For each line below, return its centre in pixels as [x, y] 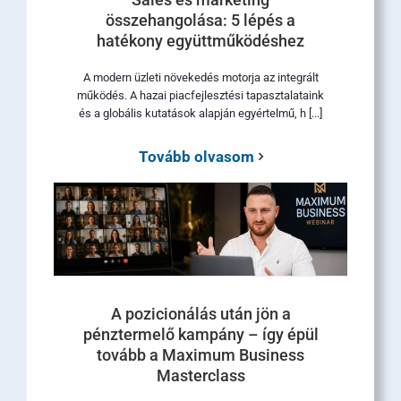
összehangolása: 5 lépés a [200, 20]
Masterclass [200, 375]
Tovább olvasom [196, 156]
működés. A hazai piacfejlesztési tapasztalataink [200, 95]
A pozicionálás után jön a [200, 313]
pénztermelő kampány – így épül [200, 334]
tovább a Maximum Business [200, 354]
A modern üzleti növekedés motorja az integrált [200, 77]
